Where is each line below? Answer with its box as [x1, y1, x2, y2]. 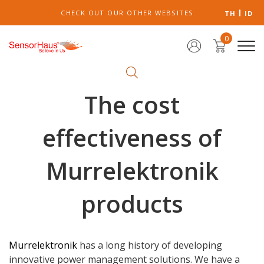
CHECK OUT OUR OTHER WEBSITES [61, 8, 194, 17]
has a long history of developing [77, 239, 222, 252]
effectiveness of [42, 121, 222, 154]
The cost [84, 88, 180, 121]
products [81, 187, 183, 220]
